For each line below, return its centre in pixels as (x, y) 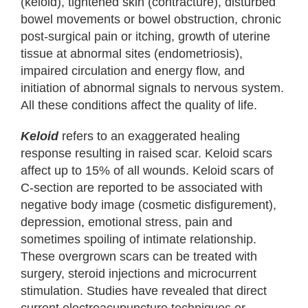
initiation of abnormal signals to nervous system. (152, 88)
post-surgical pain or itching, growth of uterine (145, 36)
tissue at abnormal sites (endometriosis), (132, 54)
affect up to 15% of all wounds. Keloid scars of (147, 170)
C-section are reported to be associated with (142, 188)
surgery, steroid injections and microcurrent (139, 274)
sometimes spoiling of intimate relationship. (139, 239)
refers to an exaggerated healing (149, 136)
